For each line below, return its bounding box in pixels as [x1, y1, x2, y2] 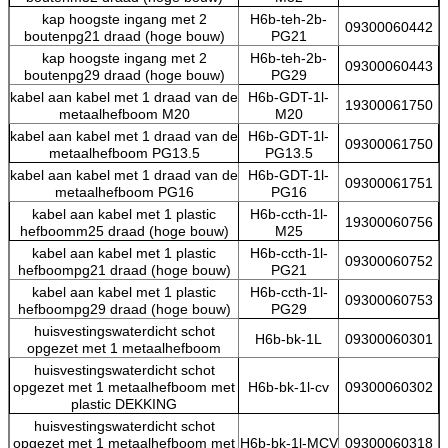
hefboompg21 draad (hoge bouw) [17, 261, 231, 278]
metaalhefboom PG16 [54, 183, 194, 200]
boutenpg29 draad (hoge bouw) [23, 66, 225, 83]
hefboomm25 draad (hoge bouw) [19, 222, 229, 239]
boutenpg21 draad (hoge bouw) [23, 27, 225, 44]
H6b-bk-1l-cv [248, 378, 329, 395]
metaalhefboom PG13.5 [48, 144, 200, 161]
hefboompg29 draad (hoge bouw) [17, 300, 231, 317]
